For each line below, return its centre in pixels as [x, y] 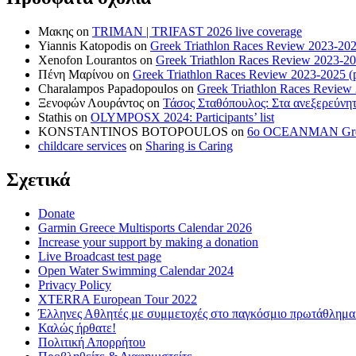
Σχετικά [38, 179]
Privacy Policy [75, 284]
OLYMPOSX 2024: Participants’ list [182, 117]
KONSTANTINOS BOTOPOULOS [133, 131]
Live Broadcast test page [100, 256]
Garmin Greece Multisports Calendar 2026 [145, 227]
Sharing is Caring [189, 145]
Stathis [55, 117]
